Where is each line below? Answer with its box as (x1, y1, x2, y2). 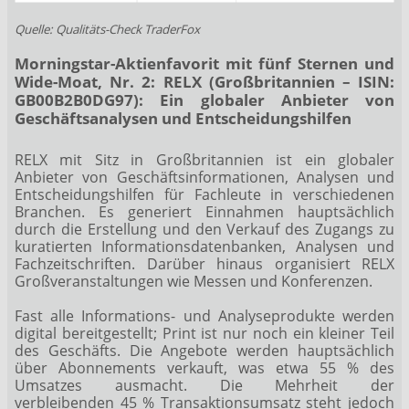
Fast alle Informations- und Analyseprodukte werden (15, 306, 394, 327)
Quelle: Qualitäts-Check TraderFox (15, 21, 200, 38)
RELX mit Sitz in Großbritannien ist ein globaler (15, 150, 394, 171)
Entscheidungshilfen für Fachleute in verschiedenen (15, 184, 394, 205)
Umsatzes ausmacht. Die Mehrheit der (15, 375, 394, 396)
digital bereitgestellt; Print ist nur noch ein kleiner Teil (15, 323, 394, 344)
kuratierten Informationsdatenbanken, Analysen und (15, 236, 394, 257)
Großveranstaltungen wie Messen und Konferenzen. (15, 271, 372, 292)
